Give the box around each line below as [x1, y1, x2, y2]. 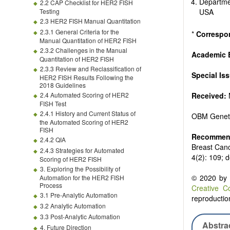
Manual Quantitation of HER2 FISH [40, 36, 137, 45]
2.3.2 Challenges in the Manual [40, 46, 127, 54]
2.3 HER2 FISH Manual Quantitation [40, 16, 141, 25]
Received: [191, 90, 226, 101]
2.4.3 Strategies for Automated [40, 146, 124, 155]
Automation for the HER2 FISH [40, 173, 124, 182]
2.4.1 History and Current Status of [40, 109, 136, 118]
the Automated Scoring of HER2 [40, 118, 128, 126]
